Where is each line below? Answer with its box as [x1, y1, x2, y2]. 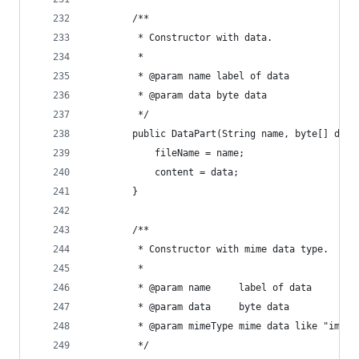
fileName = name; [87, 147, 244, 159]
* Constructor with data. [87, 32, 272, 43]
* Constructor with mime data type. [87, 244, 329, 255]
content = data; [87, 167, 239, 178]
